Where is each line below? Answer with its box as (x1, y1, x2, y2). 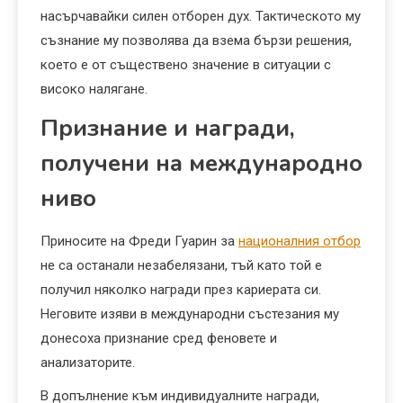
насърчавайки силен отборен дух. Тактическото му (40, 8, 361, 25)
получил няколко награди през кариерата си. (40, 282, 321, 299)
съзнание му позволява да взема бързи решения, (40, 32, 352, 49)
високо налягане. (40, 81, 148, 98)
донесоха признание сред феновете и (40, 330, 277, 347)
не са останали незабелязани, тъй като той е (40, 257, 322, 274)
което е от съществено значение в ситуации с (40, 57, 331, 74)
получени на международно (40, 148, 363, 180)
